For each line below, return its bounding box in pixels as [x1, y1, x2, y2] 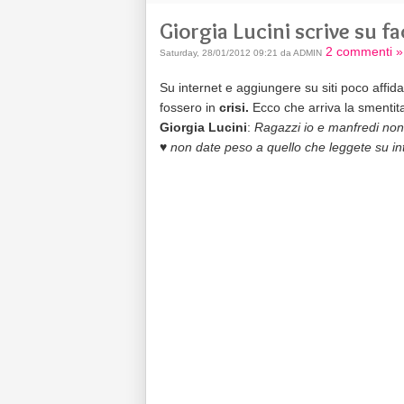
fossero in [160, 100, 216, 115]
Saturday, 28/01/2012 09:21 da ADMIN [160, 48, 322, 58]
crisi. [216, 100, 249, 115]
